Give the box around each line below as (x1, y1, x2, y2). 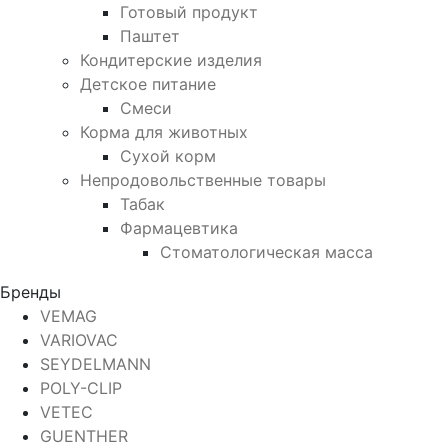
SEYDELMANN (40, 353, 151, 374)
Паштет (120, 25, 180, 46)
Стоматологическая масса (160, 241, 373, 262)
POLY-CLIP (40, 377, 122, 398)
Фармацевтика (120, 217, 238, 238)
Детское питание (80, 73, 216, 94)
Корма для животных (80, 121, 248, 142)
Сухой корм (120, 145, 216, 166)
